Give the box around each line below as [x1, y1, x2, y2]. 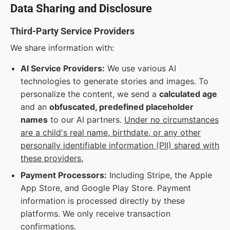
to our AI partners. [48, 114, 124, 125]
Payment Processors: [21, 170, 107, 180]
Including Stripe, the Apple [107, 170, 212, 180]
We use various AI [105, 63, 176, 73]
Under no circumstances [124, 114, 219, 125]
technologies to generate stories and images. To [21, 76, 208, 86]
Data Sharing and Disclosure [10, 2, 152, 15]
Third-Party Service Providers [10, 26, 135, 36]
